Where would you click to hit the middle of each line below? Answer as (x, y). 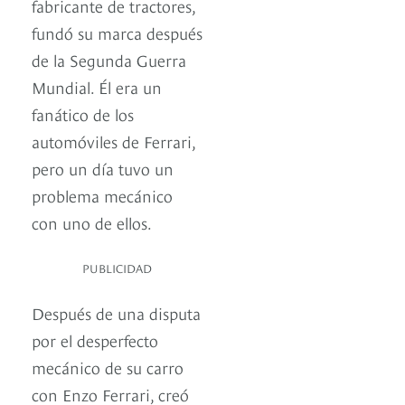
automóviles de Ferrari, (113, 141)
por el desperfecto (95, 340)
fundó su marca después (117, 33)
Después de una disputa (116, 313)
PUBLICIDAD (117, 268)
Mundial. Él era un (97, 87)
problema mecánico (102, 195)
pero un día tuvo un (103, 168)
